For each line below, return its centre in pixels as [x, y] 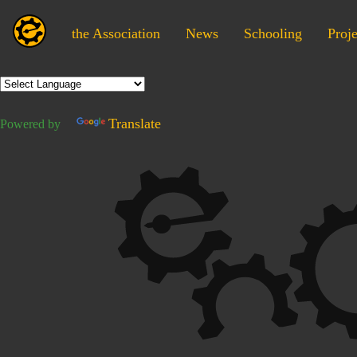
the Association [116, 33]
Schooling [273, 33]
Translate [135, 124]
